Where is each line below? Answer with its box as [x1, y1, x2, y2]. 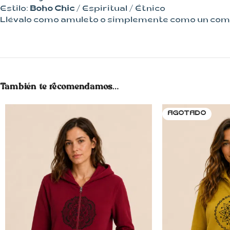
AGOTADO [167, 110, 206, 118]
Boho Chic [30, 5, 74, 14]
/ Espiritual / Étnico [74, 5, 165, 14]
